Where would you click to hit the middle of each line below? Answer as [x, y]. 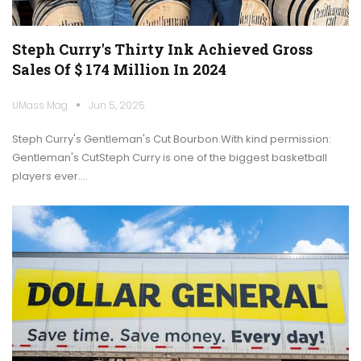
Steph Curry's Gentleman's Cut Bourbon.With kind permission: [172, 139]
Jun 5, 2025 [117, 105]
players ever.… [50, 176]
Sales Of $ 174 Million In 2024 [119, 69]
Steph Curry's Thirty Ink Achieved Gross [162, 49]
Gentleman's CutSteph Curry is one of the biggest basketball [170, 157]
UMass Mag [41, 105]
